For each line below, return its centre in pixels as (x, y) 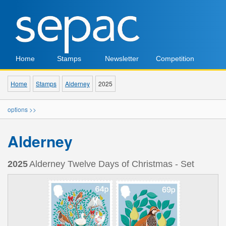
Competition (175, 59)
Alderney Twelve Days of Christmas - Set (112, 164)
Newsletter (122, 59)
